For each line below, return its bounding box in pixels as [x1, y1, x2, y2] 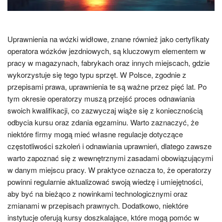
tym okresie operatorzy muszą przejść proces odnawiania [7, 93, 195, 104]
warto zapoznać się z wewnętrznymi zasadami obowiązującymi [7, 152, 213, 163]
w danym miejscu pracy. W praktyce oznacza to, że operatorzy [7, 164, 212, 175]
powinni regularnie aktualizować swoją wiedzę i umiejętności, [7, 176, 203, 187]
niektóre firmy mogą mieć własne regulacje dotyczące [7, 128, 183, 139]
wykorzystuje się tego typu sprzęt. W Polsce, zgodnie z [7, 69, 186, 80]
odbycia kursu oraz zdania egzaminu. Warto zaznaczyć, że [7, 116, 199, 127]
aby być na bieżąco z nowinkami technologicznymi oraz [7, 188, 188, 199]
